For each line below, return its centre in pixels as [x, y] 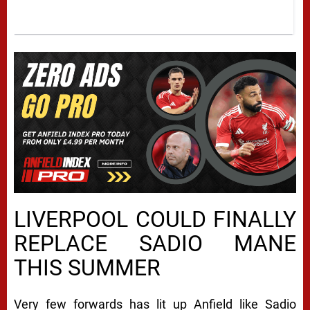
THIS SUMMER [87, 268]
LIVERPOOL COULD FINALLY [155, 220]
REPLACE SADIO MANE [155, 244]
